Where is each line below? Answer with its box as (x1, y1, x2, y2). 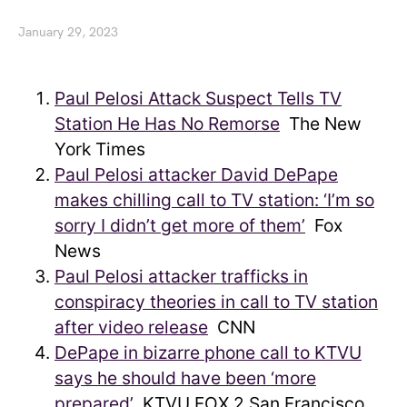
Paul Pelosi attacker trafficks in (55, 265, 308, 287)
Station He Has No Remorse (55, 113, 280, 134)
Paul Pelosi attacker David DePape (55, 164, 338, 185)
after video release (55, 316, 208, 338)
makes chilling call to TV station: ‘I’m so (55, 189, 374, 211)
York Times (55, 138, 145, 160)
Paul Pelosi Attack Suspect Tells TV (55, 87, 342, 109)
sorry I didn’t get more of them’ (55, 214, 305, 236)
